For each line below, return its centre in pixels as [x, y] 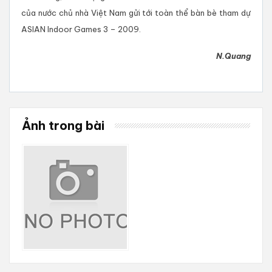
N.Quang [233, 56]
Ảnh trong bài [63, 126]
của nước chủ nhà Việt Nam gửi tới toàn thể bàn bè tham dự [136, 13]
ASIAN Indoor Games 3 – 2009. [81, 29]
